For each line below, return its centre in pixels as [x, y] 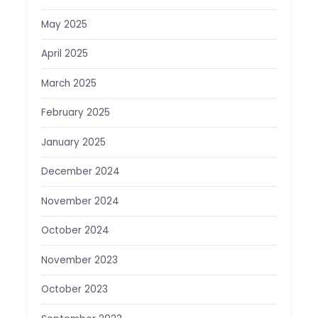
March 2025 [68, 83]
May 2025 [64, 24]
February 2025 [75, 113]
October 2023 [74, 290]
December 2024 [80, 172]
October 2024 [75, 231]
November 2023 [79, 260]
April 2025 [64, 54]
